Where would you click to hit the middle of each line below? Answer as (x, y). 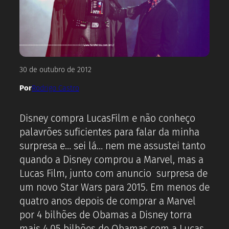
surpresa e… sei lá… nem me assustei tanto (112, 146)
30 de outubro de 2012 (55, 70)
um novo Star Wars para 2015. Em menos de (114, 187)
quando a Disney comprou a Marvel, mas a (111, 159)
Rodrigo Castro (55, 88)
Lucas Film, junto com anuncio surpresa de (113, 173)
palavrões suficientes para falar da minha (109, 132)
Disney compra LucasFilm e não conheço (107, 118)
